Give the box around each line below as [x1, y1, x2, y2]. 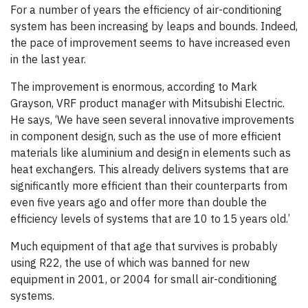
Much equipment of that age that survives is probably [10, 239, 278, 254]
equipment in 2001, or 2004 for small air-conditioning [10, 272, 277, 287]
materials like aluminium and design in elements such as [10, 146, 291, 160]
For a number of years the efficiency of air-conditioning [10, 3, 282, 17]
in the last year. [10, 52, 86, 67]
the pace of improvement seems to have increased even [10, 36, 290, 50]
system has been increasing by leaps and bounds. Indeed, [10, 19, 298, 34]
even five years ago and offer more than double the [10, 195, 267, 210]
